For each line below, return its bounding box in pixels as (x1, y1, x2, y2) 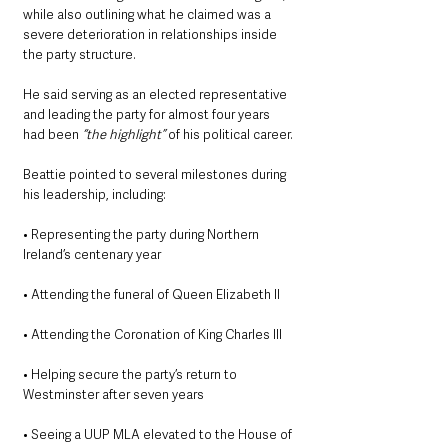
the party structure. (23, 46, 136, 64)
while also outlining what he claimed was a (23, 6, 274, 24)
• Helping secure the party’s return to (23, 366, 240, 384)
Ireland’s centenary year (23, 246, 161, 264)
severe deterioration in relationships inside (23, 26, 280, 44)
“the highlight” (79, 126, 165, 144)
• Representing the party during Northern (23, 226, 262, 244)
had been (23, 126, 79, 144)
